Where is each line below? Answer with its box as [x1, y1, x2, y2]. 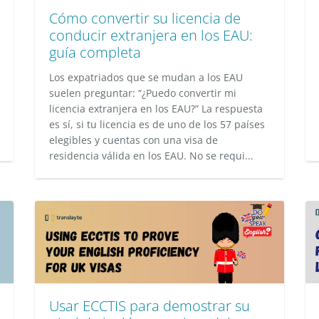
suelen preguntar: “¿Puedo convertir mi [49, 86, 236, 100]
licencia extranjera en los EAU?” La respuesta [49, 102, 263, 115]
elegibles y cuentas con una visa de [49, 133, 218, 147]
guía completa [49, 43, 141, 62]
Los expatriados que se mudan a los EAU [49, 70, 243, 84]
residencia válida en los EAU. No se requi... [49, 149, 253, 162]
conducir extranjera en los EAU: [49, 26, 253, 45]
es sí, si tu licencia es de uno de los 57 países [49, 117, 265, 131]
